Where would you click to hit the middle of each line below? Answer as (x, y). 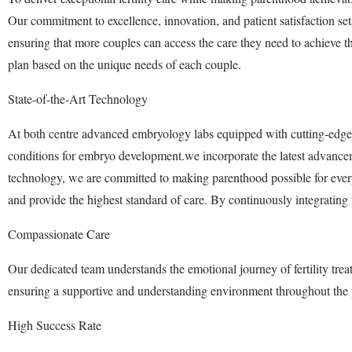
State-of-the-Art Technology (78, 98)
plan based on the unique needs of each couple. (125, 64)
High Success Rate (55, 324)
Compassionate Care (59, 233)
